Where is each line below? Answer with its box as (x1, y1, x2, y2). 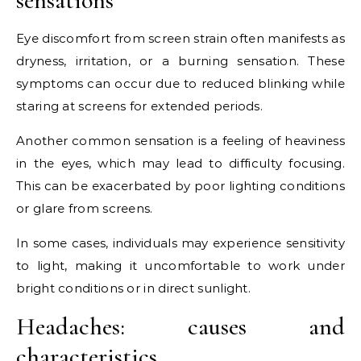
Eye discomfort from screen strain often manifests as (16, 31, 345, 47)
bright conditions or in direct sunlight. (16, 280, 251, 297)
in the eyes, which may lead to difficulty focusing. (16, 156, 345, 172)
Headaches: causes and (16, 312, 345, 342)
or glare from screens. (16, 201, 153, 217)
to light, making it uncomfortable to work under (16, 258, 345, 274)
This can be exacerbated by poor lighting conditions (16, 178, 345, 194)
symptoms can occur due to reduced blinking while (16, 76, 345, 92)
